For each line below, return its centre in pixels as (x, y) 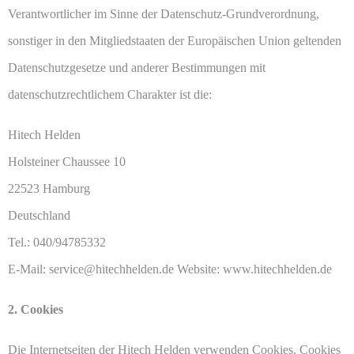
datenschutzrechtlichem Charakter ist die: (110, 95)
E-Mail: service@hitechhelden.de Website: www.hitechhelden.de (170, 269)
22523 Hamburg (49, 189)
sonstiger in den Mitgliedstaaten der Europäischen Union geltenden (175, 41)
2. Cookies (36, 310)
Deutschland (39, 216)
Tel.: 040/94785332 (57, 243)
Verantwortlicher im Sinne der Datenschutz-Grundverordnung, (164, 14)
